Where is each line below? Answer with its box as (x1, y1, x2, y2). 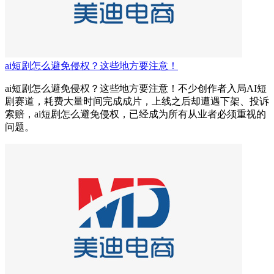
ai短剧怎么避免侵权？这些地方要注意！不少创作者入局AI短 (5, 83, 267, 94)
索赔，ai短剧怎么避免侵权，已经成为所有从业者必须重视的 (5, 109, 266, 120)
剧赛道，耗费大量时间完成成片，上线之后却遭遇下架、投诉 (5, 96, 269, 107)
